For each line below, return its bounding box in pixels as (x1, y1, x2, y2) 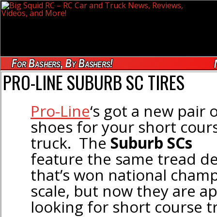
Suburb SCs (110, 132, 192, 153)
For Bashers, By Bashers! (11, 56, 113, 70)
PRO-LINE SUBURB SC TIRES (3, 69, 185, 95)
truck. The (31, 132, 110, 153)
